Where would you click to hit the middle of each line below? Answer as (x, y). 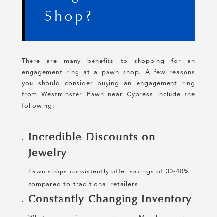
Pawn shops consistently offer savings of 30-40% (108, 172)
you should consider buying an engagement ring (108, 84)
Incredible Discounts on (92, 137)
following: (38, 106)
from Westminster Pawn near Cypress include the (108, 95)
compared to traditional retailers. (84, 185)
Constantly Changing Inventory (110, 199)
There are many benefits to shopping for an (108, 62)
